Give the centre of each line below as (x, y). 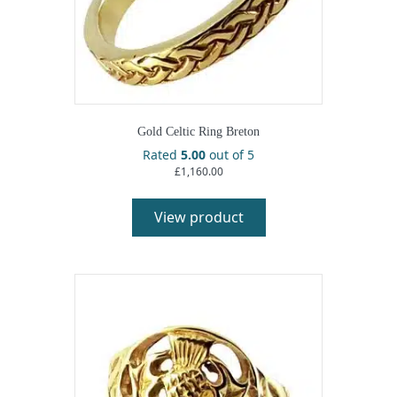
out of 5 (230, 154)
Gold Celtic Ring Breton (198, 131)
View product (198, 217)
